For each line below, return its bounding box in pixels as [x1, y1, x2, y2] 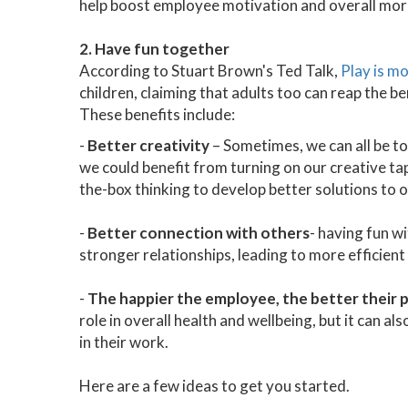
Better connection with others [87, 223, 310, 242]
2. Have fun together [79, 39, 232, 58]
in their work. [79, 332, 168, 352]
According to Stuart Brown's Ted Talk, [79, 61, 341, 80]
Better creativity [87, 136, 209, 155]
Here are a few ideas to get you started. [79, 376, 350, 395]
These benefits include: [79, 105, 235, 124]
